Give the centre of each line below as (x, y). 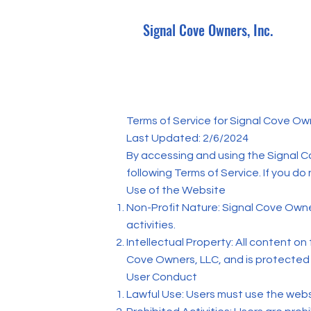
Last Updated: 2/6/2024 (187, 138)
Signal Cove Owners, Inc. (208, 30)
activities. (151, 225)
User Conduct (162, 277)
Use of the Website (176, 190)
